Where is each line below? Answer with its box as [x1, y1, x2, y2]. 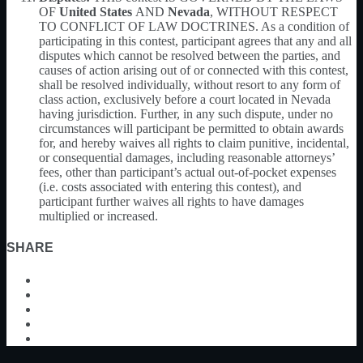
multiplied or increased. [39, 208, 158, 223]
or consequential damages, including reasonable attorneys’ [39, 150, 335, 164]
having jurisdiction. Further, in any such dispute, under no [39, 106, 333, 121]
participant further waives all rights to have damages [39, 194, 304, 208]
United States [59, 4, 135, 19]
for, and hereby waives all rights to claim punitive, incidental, [39, 135, 349, 150]
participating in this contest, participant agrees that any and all [39, 33, 352, 48]
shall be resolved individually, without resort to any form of [39, 77, 340, 92]
